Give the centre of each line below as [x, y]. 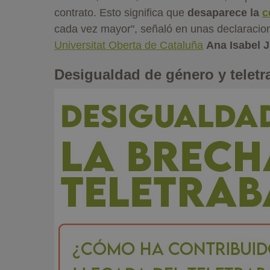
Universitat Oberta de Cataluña [129, 45]
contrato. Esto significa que [119, 12]
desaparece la [223, 12]
